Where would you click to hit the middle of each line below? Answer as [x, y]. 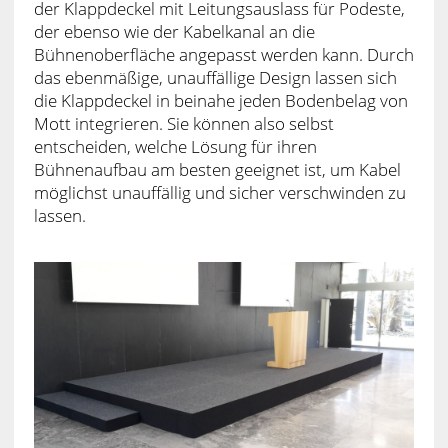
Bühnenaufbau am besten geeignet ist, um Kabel [217, 169]
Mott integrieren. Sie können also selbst [183, 123]
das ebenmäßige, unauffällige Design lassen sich [215, 77]
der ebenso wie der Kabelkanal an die [174, 31]
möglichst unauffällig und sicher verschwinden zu [219, 192]
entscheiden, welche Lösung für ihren [175, 146]
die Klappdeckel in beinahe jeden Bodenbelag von [220, 100]
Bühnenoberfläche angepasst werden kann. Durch [223, 54]
